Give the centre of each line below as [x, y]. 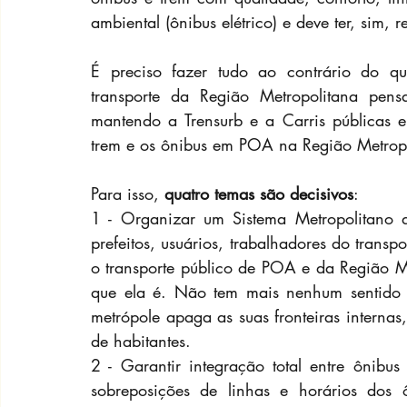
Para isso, [128, 194]
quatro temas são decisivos [259, 194]
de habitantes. [141, 341]
